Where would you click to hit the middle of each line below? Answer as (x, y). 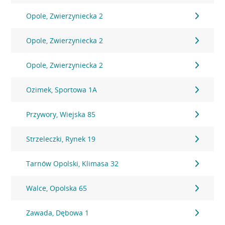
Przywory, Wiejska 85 (61, 114)
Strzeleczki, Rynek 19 (61, 139)
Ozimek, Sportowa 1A (62, 90)
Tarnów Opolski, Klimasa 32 (73, 163)
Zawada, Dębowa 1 (58, 213)
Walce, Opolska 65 (57, 188)
